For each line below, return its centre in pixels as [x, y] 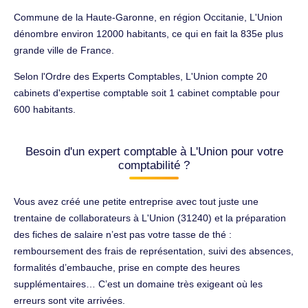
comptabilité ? [154, 165]
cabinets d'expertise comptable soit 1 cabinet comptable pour [147, 92]
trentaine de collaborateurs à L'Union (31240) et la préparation [150, 218]
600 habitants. [45, 109]
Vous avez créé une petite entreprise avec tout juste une [136, 201]
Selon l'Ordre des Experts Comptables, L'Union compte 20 [141, 76]
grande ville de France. [64, 50]
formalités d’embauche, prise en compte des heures [127, 267]
